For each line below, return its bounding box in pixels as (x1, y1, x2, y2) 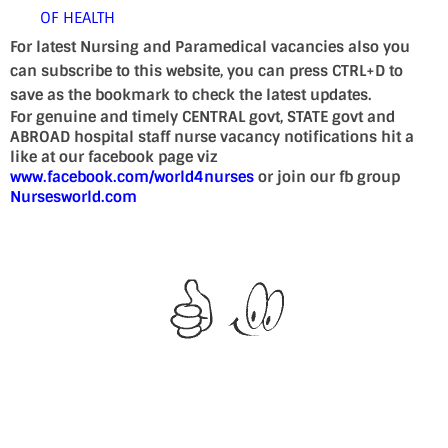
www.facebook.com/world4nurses (10, 167, 254, 187)
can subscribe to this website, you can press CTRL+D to (10, 61, 403, 81)
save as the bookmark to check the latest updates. (10, 85, 372, 105)
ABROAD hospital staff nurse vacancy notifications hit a (10, 127, 414, 147)
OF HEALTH (40, 8, 115, 28)
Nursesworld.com (10, 187, 137, 207)
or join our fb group (254, 167, 400, 187)
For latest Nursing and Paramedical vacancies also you (10, 37, 410, 57)
